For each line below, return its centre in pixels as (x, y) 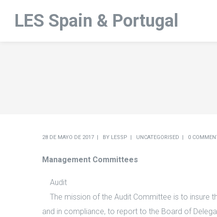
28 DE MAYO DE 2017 (68, 137)
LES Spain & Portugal (96, 21)
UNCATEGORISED (158, 137)
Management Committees (90, 160)
